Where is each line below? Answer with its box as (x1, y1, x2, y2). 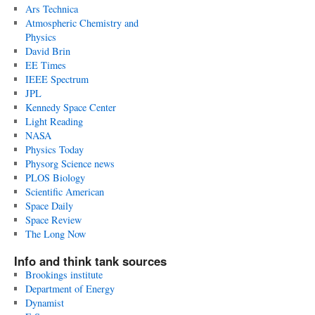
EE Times (25, 58, 66, 72)
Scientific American (25, 185, 104, 198)
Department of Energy (25, 282, 115, 295)
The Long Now (25, 227, 86, 240)
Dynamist (25, 296, 64, 309)
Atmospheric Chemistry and (25, 16, 139, 30)
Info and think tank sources (14, 252, 167, 269)
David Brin (25, 44, 70, 58)
